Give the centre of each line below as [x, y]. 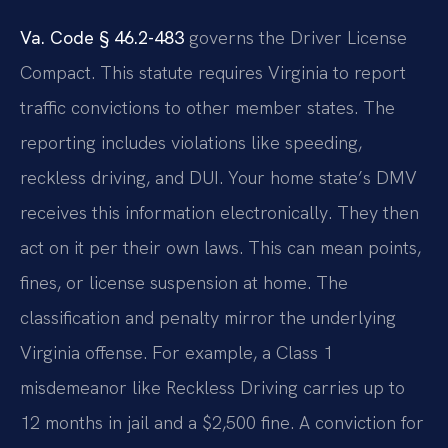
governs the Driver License [295, 38]
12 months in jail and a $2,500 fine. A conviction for [222, 423]
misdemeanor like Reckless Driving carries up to [212, 388]
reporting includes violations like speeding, [191, 143]
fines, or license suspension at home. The [184, 283]
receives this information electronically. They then [219, 213]
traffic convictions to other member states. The [207, 108]
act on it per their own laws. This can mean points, [220, 248]
